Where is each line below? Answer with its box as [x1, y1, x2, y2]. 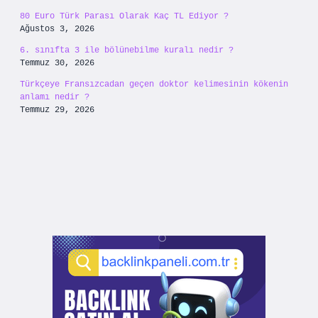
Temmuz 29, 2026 [20, 105, 94, 115]
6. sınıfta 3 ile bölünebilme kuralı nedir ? [20, 45, 234, 55]
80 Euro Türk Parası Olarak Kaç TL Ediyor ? [20, 11, 229, 21]
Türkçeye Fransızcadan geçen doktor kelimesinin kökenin [20, 79, 288, 89]
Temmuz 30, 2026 [20, 58, 94, 68]
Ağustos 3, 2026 [20, 24, 94, 34]
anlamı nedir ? [20, 92, 89, 102]
